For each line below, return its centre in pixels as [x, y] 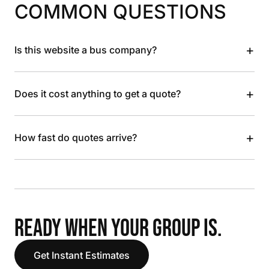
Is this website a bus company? [86, 50]
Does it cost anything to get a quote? [98, 94]
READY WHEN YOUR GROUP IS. [118, 229]
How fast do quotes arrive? [76, 138]
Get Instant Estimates [82, 255]
